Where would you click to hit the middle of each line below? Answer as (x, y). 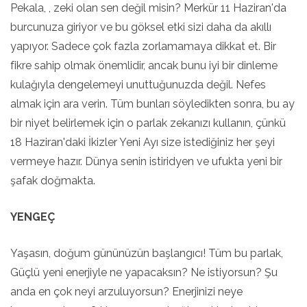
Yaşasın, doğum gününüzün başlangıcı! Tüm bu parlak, (147, 253)
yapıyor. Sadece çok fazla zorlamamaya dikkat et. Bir (143, 46)
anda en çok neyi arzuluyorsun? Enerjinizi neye (126, 292)
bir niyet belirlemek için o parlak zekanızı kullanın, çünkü (148, 123)
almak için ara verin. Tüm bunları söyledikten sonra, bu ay (152, 104)
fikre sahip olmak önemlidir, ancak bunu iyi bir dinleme (144, 65)
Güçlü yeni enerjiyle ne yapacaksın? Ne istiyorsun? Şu (144, 272)
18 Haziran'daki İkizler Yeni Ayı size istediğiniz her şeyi (143, 142)
